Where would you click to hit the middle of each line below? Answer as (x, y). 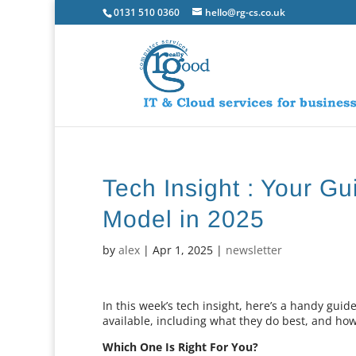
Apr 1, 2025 (183, 250)
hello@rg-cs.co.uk (246, 12)
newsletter (254, 250)
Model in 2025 (184, 219)
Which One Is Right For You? (181, 347)
